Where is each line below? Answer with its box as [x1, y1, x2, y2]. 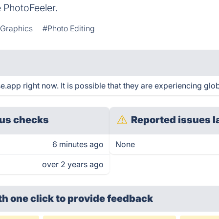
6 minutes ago [52, 139, 104, 149]
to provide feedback [56, 193, 153, 204]
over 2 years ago [42, 159, 104, 169]
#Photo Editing [43, 23, 95, 33]
